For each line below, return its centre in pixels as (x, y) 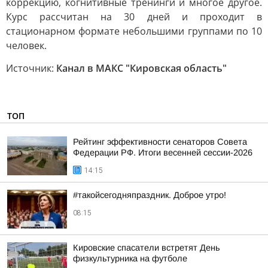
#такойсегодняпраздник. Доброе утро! (150, 195)
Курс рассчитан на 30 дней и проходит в (134, 17)
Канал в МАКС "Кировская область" (141, 68)
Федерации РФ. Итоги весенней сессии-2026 (163, 153)
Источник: (31, 68)
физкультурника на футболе (130, 258)
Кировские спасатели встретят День (147, 248)
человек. (26, 45)
